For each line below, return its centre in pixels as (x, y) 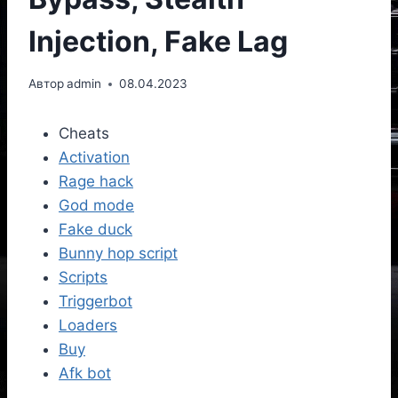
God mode (96, 206)
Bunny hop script (118, 254)
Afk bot (85, 374)
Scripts (83, 278)
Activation (94, 158)
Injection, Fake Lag (158, 41)
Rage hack (96, 182)
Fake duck (96, 230)
